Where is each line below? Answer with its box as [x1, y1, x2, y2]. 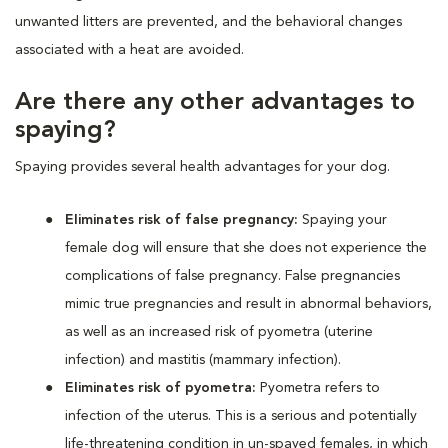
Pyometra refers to [260, 380, 380, 395]
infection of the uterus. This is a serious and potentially [65, 408, 417, 423]
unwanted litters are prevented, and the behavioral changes [15, 14, 402, 29]
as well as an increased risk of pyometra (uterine [65, 324, 373, 339]
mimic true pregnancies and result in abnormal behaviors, [65, 296, 432, 311]
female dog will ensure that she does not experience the [65, 240, 427, 255]
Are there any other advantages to [15, 90, 415, 115]
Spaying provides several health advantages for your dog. [15, 159, 390, 174]
